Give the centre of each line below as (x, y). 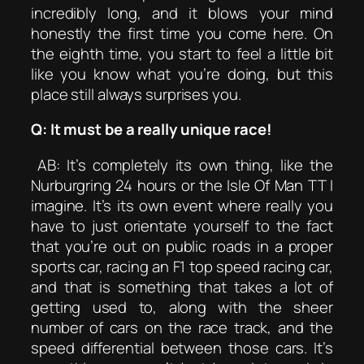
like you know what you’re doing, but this (182, 74)
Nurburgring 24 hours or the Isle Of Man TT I (182, 185)
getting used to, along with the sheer (182, 307)
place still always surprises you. (136, 94)
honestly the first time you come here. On (182, 33)
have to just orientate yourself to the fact (182, 225)
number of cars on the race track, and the (182, 327)
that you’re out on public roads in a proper (182, 246)
